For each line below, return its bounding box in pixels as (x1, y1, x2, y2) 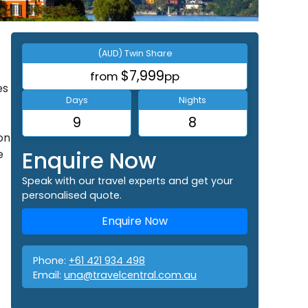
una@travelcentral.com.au (64, 267, 197, 282)
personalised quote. (22, 188, 122, 202)
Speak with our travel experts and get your (22, 173, 233, 188)
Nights (179, 93, 207, 106)
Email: (33, 267, 64, 282)
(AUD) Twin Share (97, 47, 173, 59)
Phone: (33, 253, 69, 267)
